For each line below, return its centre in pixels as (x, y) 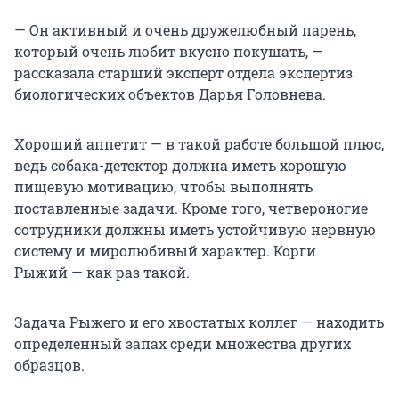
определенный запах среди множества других (183, 344)
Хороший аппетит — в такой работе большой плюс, (199, 144)
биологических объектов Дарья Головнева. (170, 94)
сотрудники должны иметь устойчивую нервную (195, 230)
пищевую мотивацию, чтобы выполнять (163, 187)
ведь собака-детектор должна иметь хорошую (180, 166)
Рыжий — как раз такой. (102, 273)
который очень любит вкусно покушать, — (169, 52)
